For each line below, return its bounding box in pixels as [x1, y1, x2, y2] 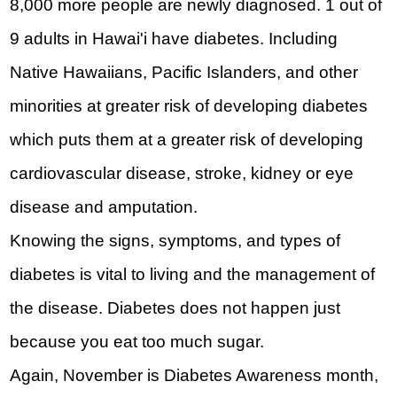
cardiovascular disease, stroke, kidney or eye [10, 164, 354, 183]
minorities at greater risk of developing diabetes [10, 97, 369, 116]
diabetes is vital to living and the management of [10, 265, 376, 284]
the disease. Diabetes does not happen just [10, 299, 341, 318]
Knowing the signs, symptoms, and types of [10, 231, 341, 251]
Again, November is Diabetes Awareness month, [10, 366, 379, 385]
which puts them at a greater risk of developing [10, 130, 364, 150]
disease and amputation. [10, 198, 198, 217]
